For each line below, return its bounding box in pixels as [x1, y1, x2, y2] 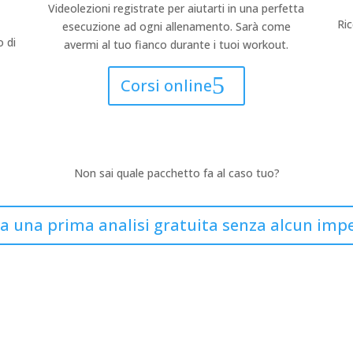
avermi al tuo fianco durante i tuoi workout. [64, 37, 289, 53]
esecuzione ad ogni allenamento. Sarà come [61, 19, 291, 35]
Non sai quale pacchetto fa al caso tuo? [73, 165, 280, 181]
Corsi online [120, 75, 212, 97]
